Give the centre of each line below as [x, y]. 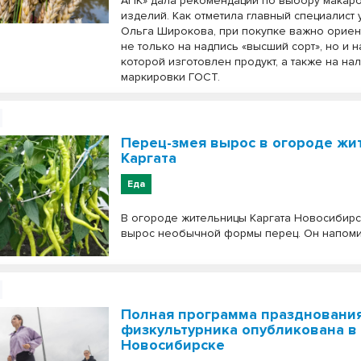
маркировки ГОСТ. [171, 77]
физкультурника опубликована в [239, 330]
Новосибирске [173, 345]
